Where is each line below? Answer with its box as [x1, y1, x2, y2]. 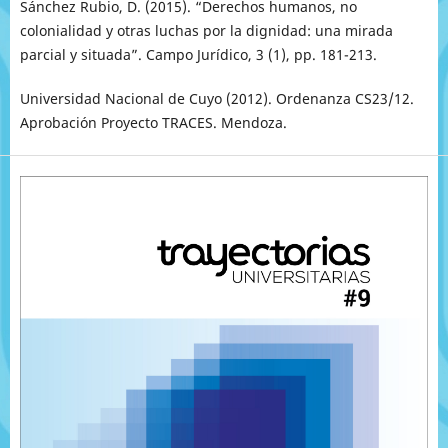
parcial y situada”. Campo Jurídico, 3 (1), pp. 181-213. [19, 44, 377, 64]
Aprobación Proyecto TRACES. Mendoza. [19, 112, 287, 132]
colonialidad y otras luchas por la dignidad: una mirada [19, 20, 393, 40]
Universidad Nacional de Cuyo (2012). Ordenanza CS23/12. [19, 88, 414, 108]
